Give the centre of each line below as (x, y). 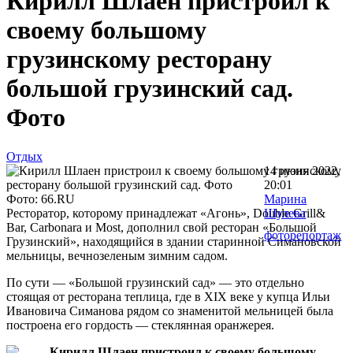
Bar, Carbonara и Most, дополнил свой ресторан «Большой (162, 227)
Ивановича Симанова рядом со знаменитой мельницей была (170, 310)
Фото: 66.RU (41, 199)
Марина (286, 199)
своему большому (106, 30)
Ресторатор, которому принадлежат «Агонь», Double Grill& (166, 213)
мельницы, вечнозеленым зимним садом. (117, 255)
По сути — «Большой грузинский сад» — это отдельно (155, 282)
